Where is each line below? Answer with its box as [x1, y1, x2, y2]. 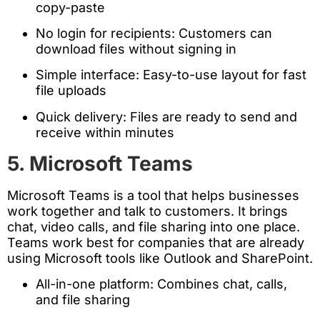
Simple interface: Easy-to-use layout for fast [36, 67, 306, 83]
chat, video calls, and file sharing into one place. [7, 219, 300, 235]
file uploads [36, 83, 106, 99]
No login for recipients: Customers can [36, 25, 272, 41]
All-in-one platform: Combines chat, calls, [36, 276, 287, 292]
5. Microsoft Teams [7, 151, 193, 176]
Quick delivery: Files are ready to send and [36, 109, 297, 124]
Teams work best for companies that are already [7, 235, 304, 251]
